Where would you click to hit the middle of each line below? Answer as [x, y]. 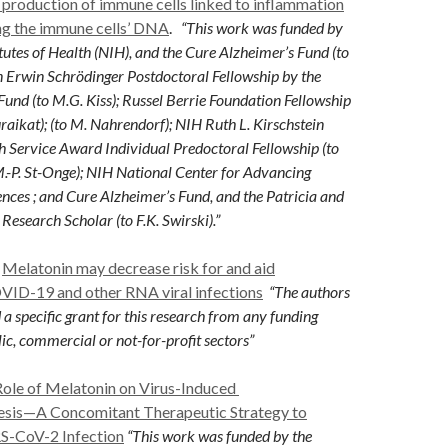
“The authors [309, 291]
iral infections [216, 291]
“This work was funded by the [219, 435]
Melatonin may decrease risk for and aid [138, 267]
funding [294, 315]
